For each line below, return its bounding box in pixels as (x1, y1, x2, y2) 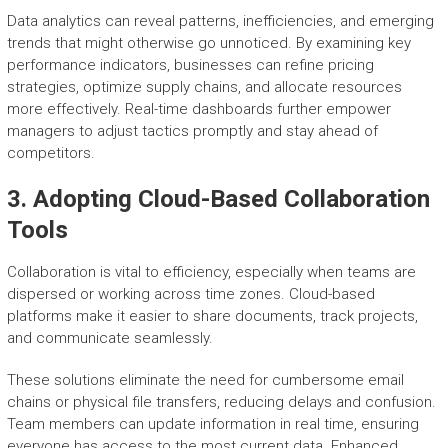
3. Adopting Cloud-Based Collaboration (6, 185, 430, 214)
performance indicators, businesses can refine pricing (6, 56, 374, 75)
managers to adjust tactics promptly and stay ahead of (6, 122, 378, 141)
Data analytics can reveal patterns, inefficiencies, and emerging (6, 12, 434, 31)
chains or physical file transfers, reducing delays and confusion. (6, 393, 436, 412)
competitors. (6, 144, 95, 163)
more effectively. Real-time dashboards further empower (6, 100, 391, 119)
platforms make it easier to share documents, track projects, (6, 307, 418, 326)
